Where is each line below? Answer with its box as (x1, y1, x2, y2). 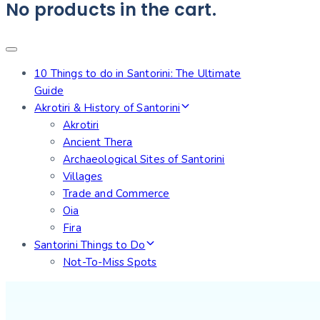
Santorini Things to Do (34, 238, 146, 252)
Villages (63, 169, 103, 184)
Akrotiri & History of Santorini (34, 101, 181, 115)
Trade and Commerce (63, 186, 170, 201)
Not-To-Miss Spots (63, 255, 157, 269)
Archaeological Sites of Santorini (63, 152, 225, 166)
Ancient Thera (63, 135, 133, 149)
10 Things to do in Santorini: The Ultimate (34, 66, 241, 81)
